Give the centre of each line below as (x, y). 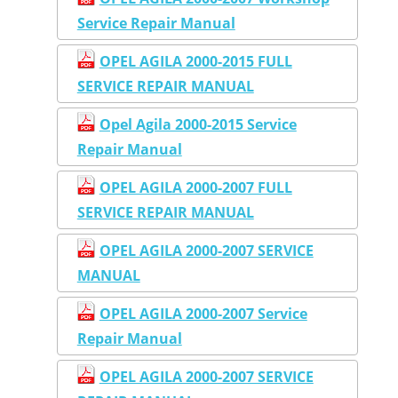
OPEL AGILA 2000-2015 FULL (195, 61)
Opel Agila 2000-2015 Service (198, 124)
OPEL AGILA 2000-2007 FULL (195, 187)
